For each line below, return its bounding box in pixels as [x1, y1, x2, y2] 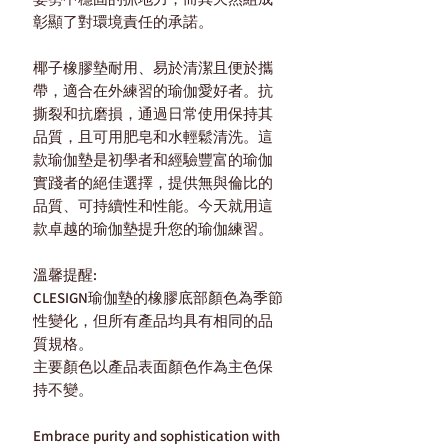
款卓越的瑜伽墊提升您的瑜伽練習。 [33, 219, 273, 239]
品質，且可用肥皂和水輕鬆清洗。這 [33, 127, 273, 147]
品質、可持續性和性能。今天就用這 [33, 196, 273, 216]
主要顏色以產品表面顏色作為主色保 [33, 357, 273, 377]
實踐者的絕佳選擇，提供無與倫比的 [33, 173, 273, 193]
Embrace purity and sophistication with [33, 426, 280, 446]
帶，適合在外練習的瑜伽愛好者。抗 [33, 81, 273, 101]
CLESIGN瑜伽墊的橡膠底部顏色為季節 [33, 288, 283, 308]
